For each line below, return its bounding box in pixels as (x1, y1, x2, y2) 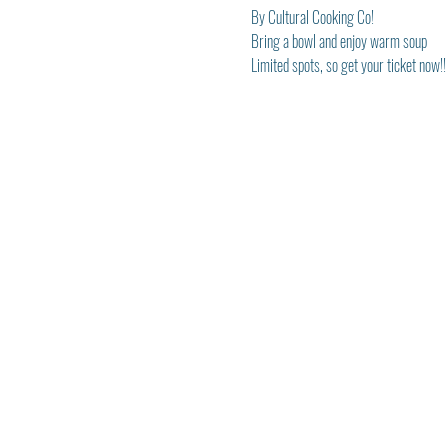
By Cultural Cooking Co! (250, 5, 374, 29)
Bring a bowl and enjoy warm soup (250, 29, 427, 53)
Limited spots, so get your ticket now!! (250, 53, 446, 77)
